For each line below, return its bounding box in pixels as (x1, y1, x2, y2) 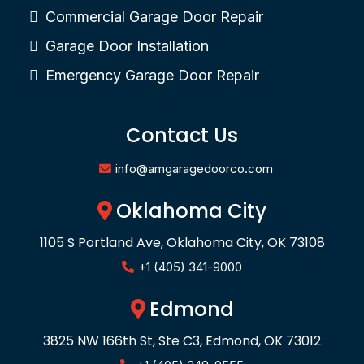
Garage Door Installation (45, 37, 209, 55)
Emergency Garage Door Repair (45, 67, 259, 84)
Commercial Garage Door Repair (45, 8, 263, 26)
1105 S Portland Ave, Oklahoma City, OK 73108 (39, 233, 325, 253)
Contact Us (126, 122, 238, 149)
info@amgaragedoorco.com (115, 161, 273, 177)
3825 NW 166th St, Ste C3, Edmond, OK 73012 (43, 331, 321, 351)
